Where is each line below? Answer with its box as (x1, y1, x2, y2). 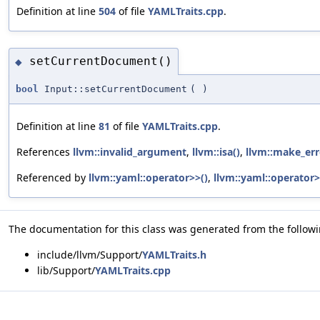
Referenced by (16, 170, 89, 184)
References (16, 144, 73, 159)
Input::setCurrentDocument (39, 83, 187, 94)
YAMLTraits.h (142, 247, 206, 261)
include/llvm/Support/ (37, 247, 142, 261)
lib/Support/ (37, 263, 95, 277)
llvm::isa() (192, 144, 240, 159)
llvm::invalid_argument (73, 144, 186, 159)
